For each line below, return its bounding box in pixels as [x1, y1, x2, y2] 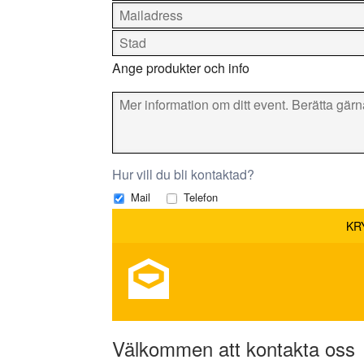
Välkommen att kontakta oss [112, 334, 355, 362]
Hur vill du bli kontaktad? [112, 165, 254, 184]
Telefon [180, 189, 218, 205]
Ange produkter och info [112, 58, 249, 77]
